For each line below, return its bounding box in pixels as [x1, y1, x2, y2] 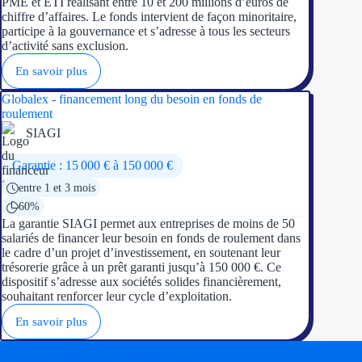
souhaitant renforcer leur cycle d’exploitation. [2, 288, 232, 303]
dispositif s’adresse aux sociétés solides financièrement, [2, 274, 281, 288]
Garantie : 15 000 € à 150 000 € [11, 158, 173, 172]
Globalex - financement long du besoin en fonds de [2, 91, 262, 106]
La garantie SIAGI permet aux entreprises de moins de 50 [2, 216, 295, 230]
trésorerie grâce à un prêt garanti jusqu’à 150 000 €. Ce [2, 259, 281, 274]
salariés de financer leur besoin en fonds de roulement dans [2, 230, 301, 245]
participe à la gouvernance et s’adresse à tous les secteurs [2, 23, 290, 38]
